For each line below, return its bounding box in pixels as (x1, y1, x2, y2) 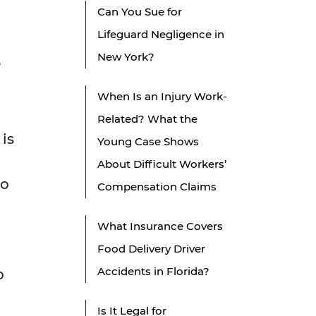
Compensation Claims (97, 180, 217, 194)
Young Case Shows (97, 135, 199, 149)
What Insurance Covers (97, 219, 223, 233)
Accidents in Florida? (97, 265, 209, 279)
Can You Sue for (97, 5, 182, 19)
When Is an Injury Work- (97, 90, 227, 104)
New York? (97, 50, 154, 64)
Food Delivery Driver (97, 242, 205, 256)
